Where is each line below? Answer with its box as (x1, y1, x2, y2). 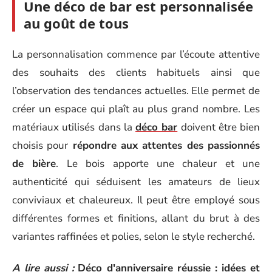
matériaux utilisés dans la (12, 120, 135, 134)
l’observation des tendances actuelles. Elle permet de (12, 83, 260, 98)
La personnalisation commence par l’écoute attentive (12, 47, 260, 61)
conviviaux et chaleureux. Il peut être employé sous (12, 192, 260, 207)
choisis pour (12, 138, 69, 152)
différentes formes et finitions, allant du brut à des (12, 211, 260, 225)
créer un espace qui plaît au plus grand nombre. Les (12, 101, 260, 116)
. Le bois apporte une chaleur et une (56, 156, 260, 171)
